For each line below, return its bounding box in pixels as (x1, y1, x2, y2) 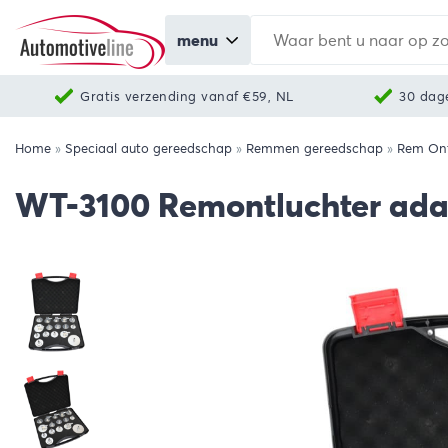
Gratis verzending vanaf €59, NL (80, 87, 294, 105)
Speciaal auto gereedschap (65, 140, 232, 157)
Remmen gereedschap (246, 140, 383, 157)
